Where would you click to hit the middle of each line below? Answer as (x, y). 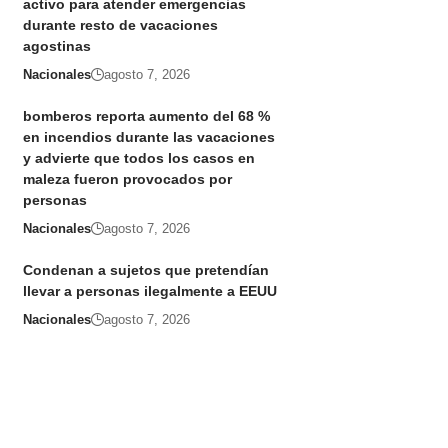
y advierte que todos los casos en (138, 158)
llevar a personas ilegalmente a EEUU (149, 291)
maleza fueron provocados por (127, 179)
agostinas (56, 46)
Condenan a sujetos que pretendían (145, 270)
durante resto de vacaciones (120, 25)
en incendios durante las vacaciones (148, 137)
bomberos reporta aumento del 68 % (146, 116)
